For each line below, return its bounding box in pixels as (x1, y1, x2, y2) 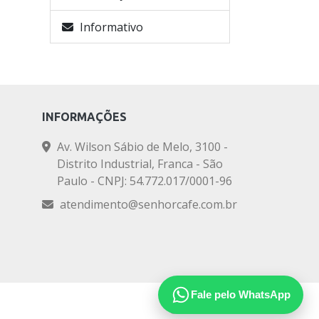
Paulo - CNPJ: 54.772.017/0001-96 (57, 172, 232, 189)
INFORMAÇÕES (42, 110, 127, 123)
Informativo (77, 19, 144, 35)
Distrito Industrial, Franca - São (57, 155, 223, 172)
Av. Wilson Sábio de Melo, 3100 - (57, 138, 228, 155)
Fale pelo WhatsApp (191, 288, 291, 300)
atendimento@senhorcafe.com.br (60, 196, 237, 212)
